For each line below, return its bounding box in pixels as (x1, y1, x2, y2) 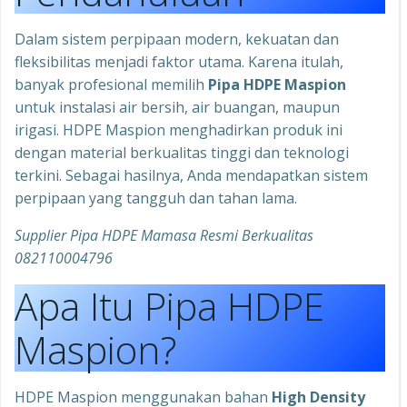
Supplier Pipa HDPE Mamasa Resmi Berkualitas (15, 225, 313, 245)
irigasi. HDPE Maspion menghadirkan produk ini (15, 120, 342, 140)
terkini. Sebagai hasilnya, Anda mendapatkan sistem (15, 165, 368, 185)
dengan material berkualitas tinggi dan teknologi (15, 143, 349, 163)
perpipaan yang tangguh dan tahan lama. (15, 188, 297, 208)
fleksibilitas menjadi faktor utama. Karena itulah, (15, 52, 343, 72)
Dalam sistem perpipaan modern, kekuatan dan (15, 29, 339, 49)
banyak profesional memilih (15, 74, 208, 94)
